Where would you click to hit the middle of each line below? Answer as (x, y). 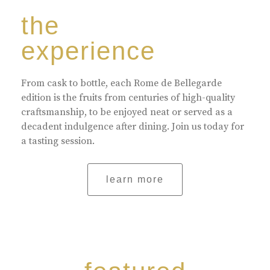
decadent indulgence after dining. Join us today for (133, 127)
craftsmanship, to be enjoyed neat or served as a (127, 112)
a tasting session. (58, 141)
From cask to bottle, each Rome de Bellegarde (121, 83)
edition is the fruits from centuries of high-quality (128, 98)
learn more (135, 179)
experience (88, 51)
